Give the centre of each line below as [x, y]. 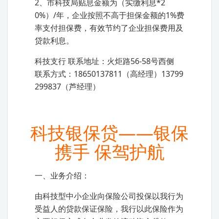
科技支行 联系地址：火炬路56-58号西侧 [104, 61]
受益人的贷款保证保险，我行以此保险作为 [109, 209]
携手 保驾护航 [109, 152]
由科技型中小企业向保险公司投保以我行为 [109, 196]
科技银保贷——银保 [109, 133]
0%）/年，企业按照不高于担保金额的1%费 [109, 15]
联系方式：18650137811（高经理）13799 [109, 74]
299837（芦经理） [67, 87]
